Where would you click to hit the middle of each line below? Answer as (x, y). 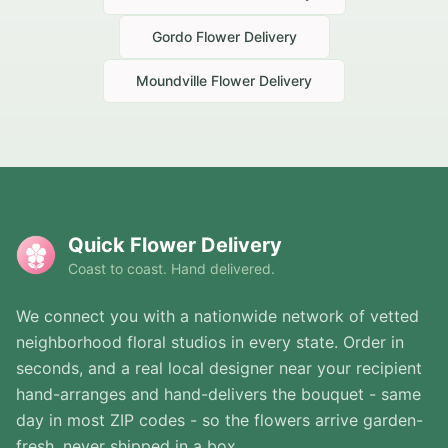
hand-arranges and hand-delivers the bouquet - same (218, 394)
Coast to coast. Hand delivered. (171, 269)
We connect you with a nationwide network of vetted (217, 316)
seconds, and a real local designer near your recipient (219, 368)
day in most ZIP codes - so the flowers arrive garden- (219, 420)
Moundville (171, 81)
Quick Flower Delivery (175, 245)
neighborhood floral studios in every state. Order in (210, 342)
